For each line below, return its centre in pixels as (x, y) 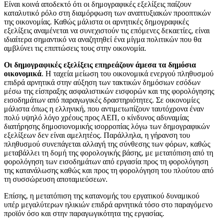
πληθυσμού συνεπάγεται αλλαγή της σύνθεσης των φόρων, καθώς (107, 144)
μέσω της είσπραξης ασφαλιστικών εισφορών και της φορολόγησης (109, 91)
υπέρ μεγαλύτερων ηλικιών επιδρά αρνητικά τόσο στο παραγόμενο (108, 204)
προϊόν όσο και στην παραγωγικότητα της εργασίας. (84, 213)
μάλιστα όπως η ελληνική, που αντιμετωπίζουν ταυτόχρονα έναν (104, 109)
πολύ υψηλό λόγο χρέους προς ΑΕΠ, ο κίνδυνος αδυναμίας (96, 117)
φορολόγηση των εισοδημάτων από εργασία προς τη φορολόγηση (106, 161)
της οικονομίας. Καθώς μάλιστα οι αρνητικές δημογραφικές (96, 22)
